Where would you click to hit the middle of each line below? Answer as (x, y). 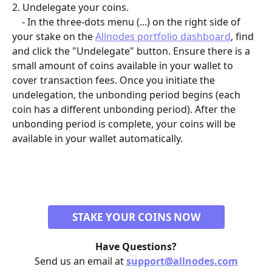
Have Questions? (136, 246)
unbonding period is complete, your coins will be (125, 124)
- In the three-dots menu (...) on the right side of (17, 22)
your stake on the (54, 37)
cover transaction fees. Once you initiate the (115, 80)
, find (243, 37)
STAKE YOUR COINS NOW (136, 217)
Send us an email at (80, 261)
